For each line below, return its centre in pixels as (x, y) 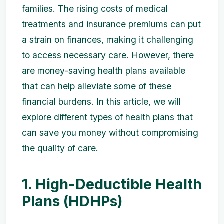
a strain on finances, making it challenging (108, 40)
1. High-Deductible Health (112, 184)
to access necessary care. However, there (108, 55)
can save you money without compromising (110, 133)
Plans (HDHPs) (72, 201)
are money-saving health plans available (104, 71)
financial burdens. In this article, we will (101, 102)
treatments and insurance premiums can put (111, 24)
